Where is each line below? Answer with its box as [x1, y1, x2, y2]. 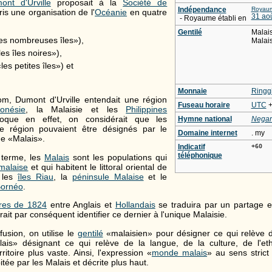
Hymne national [177, 115, 232, 124]
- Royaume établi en [177, 14, 246, 23]
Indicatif [177, 143, 205, 152]
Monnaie [177, 87, 207, 96]
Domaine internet [177, 129, 237, 138]
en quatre [127, 7, 168, 17]
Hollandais [115, 200, 155, 210]
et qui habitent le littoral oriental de [28, 161, 168, 172]
